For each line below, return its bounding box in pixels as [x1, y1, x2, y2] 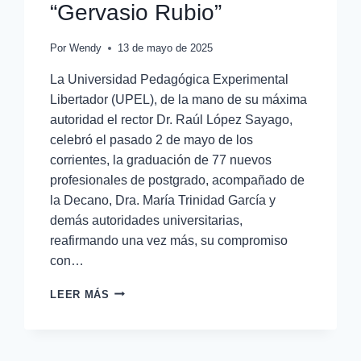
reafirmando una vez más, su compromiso [50, 233, 288, 247]
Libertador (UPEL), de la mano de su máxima [50, 92, 308, 106]
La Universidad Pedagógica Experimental [50, 72, 289, 86]
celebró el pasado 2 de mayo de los [50, 132, 254, 147]
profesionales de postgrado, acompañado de [50, 172, 305, 187]
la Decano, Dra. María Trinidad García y [50, 193, 276, 207]
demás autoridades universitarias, [50, 213, 243, 227]
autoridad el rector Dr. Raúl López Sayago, [50, 112, 293, 127]
